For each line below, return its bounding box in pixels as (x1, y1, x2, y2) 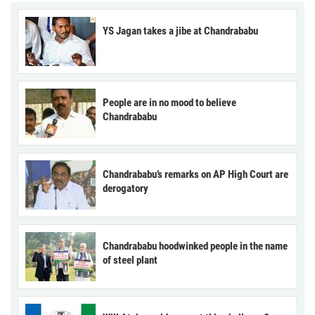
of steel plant (103, 254, 157, 267)
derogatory (103, 182, 148, 195)
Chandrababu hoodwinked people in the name (103, 240, 288, 253)
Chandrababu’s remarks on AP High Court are (103, 168, 288, 181)
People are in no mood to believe (103, 96, 236, 110)
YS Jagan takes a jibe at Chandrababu (103, 25, 258, 38)
